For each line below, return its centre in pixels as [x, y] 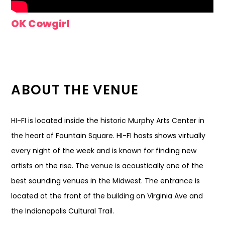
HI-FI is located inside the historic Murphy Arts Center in [108, 121]
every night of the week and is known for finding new [104, 151]
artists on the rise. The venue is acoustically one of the [107, 166]
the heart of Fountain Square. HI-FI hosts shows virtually [108, 136]
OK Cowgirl [40, 24]
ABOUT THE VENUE [75, 90]
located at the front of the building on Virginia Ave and [107, 196]
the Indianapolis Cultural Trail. [63, 211]
